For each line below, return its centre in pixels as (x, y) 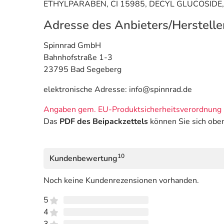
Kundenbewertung (83, 159)
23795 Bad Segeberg (82, 70)
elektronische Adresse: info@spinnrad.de (118, 90)
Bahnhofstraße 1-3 (78, 58)
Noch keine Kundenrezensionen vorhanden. (121, 181)
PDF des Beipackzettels (104, 122)
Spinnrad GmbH (72, 46)
